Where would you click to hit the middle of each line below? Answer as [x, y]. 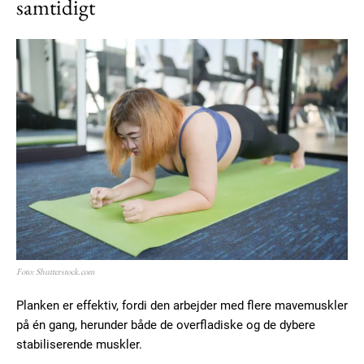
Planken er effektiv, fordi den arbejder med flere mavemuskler [182, 306]
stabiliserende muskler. [79, 345]
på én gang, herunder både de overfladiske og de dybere [166, 325]
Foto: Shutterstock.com [56, 272]
